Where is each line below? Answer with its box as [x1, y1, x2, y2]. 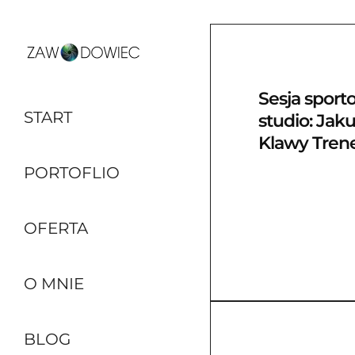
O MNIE [24, 274, 84, 293]
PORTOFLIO [24, 163, 120, 182]
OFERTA [24, 219, 88, 238]
